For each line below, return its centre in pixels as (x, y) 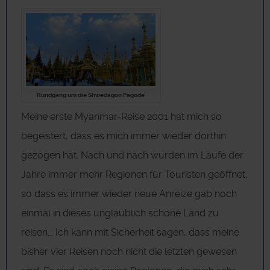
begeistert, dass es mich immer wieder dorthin (124, 136)
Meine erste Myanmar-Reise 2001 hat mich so (121, 117)
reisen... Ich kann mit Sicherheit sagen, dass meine (130, 233)
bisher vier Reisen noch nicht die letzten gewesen (129, 252)
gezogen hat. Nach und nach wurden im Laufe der (132, 155)
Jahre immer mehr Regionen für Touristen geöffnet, (134, 175)
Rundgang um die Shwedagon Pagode (91, 95)
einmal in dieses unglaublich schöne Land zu (120, 213)
